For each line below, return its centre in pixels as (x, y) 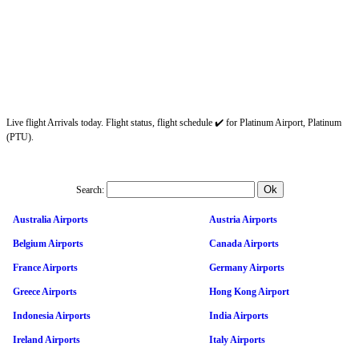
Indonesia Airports (52, 315)
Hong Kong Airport (249, 291)
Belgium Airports (48, 243)
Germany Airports (247, 267)
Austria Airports (243, 219)
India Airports (239, 315)
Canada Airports (244, 243)
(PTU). (20, 137)
